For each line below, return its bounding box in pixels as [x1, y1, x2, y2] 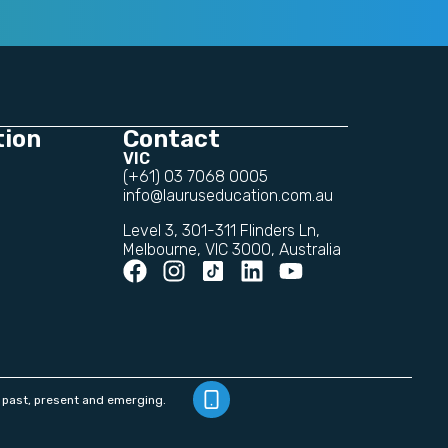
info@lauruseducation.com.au [123, 186, 333, 205]
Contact [123, 125, 220, 153]
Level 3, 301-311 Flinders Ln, [123, 221, 320, 240]
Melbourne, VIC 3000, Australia [123, 240, 341, 259]
